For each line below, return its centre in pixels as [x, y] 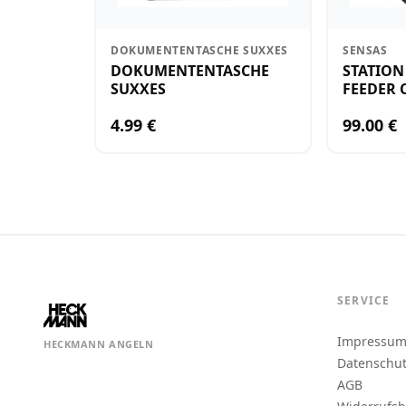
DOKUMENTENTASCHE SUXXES [199, 50]
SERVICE [364, 300]
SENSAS [365, 50]
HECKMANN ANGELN [99, 344]
